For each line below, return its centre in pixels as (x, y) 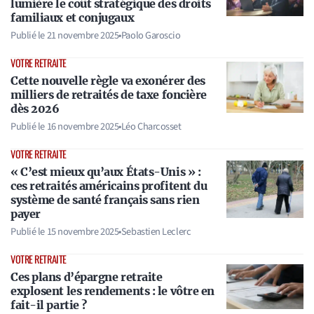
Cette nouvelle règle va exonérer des (108, 81)
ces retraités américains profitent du (109, 186)
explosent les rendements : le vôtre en (112, 291)
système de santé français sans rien (105, 200)
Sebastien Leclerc (156, 232)
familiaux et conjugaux (73, 18)
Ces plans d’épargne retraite (87, 277)
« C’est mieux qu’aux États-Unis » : (106, 172)
